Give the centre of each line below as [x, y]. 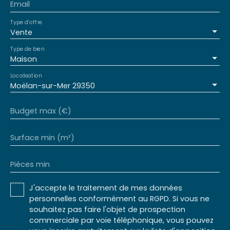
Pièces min [30, 164]
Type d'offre [26, 22]
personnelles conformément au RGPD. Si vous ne [119, 198]
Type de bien [27, 49]
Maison [24, 59]
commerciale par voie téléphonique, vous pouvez [121, 220]
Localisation [26, 75]
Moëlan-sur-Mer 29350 [53, 85]
